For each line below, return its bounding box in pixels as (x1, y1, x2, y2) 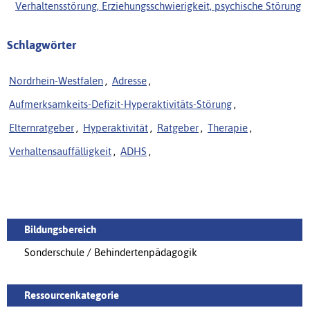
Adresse (112, 74, 147, 86)
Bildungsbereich (24, 223, 96, 235)
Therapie (208, 121, 248, 134)
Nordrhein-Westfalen (9, 74, 103, 86)
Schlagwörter (7, 37, 76, 52)
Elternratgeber (9, 121, 74, 134)
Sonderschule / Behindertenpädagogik (24, 246, 197, 258)
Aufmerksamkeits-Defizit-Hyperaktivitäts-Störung (9, 98, 232, 110)
